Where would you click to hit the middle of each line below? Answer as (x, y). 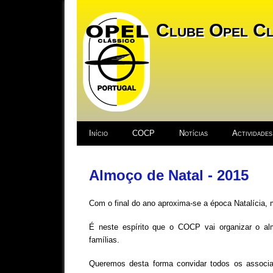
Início (98, 133)
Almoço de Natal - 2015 (168, 175)
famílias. (104, 240)
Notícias (193, 133)
